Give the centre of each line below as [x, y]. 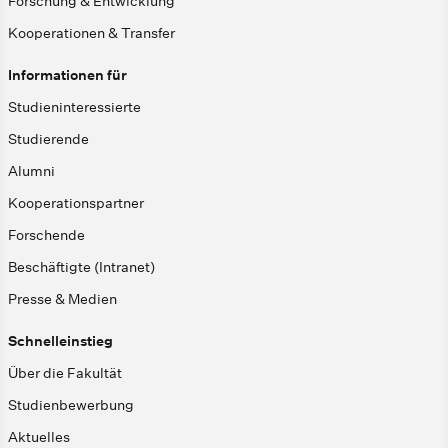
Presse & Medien [62, 298]
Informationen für [67, 74]
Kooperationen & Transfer [91, 32]
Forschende [46, 234]
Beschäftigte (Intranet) [81, 266]
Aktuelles [39, 436]
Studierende [48, 138]
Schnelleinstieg [60, 340]
